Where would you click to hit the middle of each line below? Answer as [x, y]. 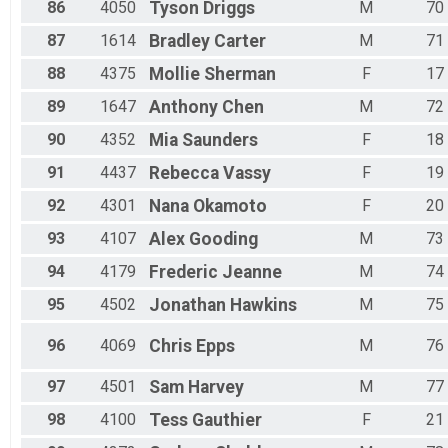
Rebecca [184, 173]
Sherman [240, 74]
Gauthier [227, 420]
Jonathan [187, 305]
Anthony [183, 107]
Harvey [216, 387]
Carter [240, 41]
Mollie [174, 74]
